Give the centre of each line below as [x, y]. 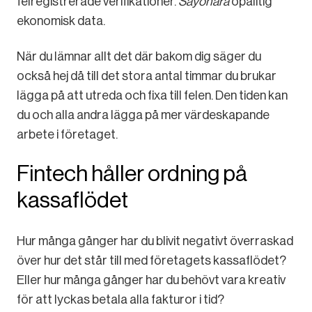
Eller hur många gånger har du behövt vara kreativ [151, 280]
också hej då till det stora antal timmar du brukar [147, 76]
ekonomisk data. [61, 21]
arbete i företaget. [67, 135]
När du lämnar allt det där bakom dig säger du [139, 57]
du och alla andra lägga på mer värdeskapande [143, 115]
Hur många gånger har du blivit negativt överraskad [155, 241]
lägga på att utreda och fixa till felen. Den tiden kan [152, 96]
